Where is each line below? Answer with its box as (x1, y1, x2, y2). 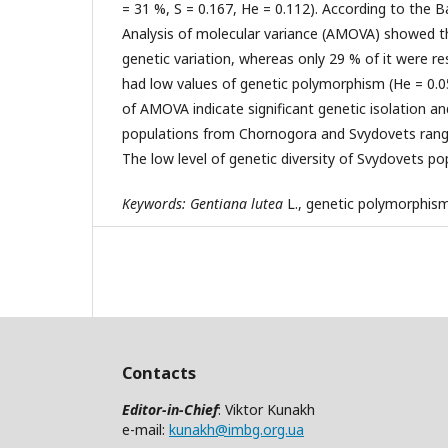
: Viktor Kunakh (218, 399, 315, 419)
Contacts (122, 362, 196, 385)
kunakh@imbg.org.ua (169, 419, 304, 439)
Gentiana (190, 193, 247, 213)
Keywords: (122, 193, 190, 213)
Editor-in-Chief (122, 399, 218, 419)
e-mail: (122, 419, 169, 439)
